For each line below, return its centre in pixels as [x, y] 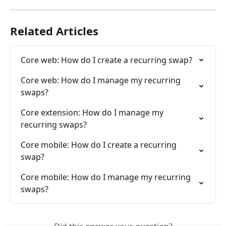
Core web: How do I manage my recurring [102, 80]
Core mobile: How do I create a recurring [100, 145]
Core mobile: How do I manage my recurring [107, 177]
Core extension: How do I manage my [93, 112]
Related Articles [54, 31]
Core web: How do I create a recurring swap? [106, 60]
